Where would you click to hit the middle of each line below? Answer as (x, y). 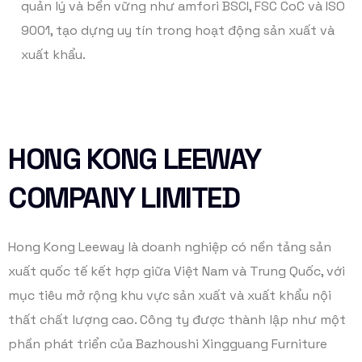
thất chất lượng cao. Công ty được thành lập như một (177, 320)
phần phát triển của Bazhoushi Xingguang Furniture (168, 344)
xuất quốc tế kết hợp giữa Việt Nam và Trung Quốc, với (177, 271)
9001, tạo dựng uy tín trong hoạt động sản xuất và (178, 31)
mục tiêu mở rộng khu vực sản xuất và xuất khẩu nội (170, 296)
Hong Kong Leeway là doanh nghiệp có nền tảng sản (170, 247)
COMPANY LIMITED (124, 198)
